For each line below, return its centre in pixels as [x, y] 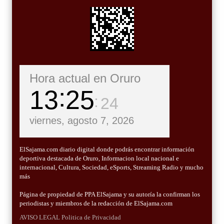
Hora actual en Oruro [85, 78]
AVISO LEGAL [40, 217]
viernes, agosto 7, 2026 [82, 121]
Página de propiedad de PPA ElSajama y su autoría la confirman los [110, 194]
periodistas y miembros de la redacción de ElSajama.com [96, 203]
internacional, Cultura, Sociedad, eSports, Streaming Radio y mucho [111, 167]
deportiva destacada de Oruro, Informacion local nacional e [99, 158]
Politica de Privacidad [91, 217]
